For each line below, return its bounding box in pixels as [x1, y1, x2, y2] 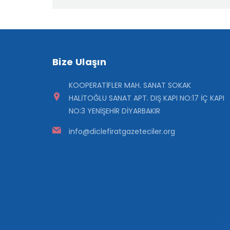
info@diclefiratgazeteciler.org [69, 126, 175, 137]
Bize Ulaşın [52, 55, 106, 68]
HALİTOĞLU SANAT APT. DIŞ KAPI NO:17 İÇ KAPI [69, 92, 224, 103]
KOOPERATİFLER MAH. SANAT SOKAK [69, 80, 191, 90]
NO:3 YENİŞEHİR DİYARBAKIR [69, 105, 160, 116]
